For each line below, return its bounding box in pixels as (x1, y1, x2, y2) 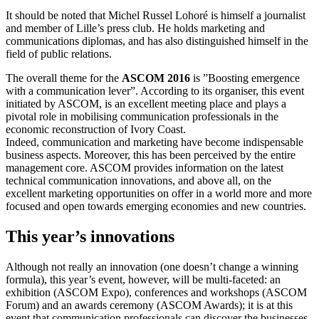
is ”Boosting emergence (190, 71, 300, 84)
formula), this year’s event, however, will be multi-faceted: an (6, 273, 281, 286)
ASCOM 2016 (122, 71, 190, 84)
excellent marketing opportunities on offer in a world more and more (6, 187, 312, 199)
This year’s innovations (6, 226, 174, 246)
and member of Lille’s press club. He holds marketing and (6, 21, 265, 34)
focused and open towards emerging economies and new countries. (6, 199, 306, 212)
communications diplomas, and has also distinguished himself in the (6, 34, 308, 47)
